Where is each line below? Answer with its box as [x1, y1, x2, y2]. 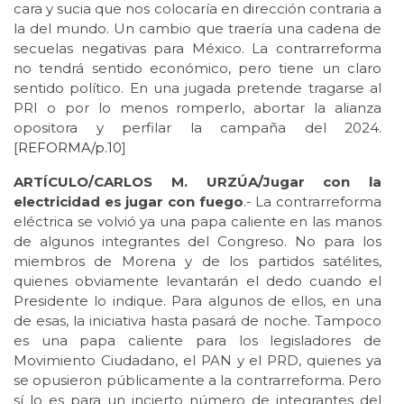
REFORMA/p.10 [18, 138, 122, 156]
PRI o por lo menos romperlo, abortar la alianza [14, 98, 381, 116]
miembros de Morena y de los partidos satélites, [14, 252, 381, 270]
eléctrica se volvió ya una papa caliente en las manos [14, 212, 381, 230]
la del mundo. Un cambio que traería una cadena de [14, 19, 381, 37]
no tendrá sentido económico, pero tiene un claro [14, 59, 381, 77]
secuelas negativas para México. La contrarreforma [14, 39, 381, 57]
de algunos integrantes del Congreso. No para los [14, 232, 381, 250]
